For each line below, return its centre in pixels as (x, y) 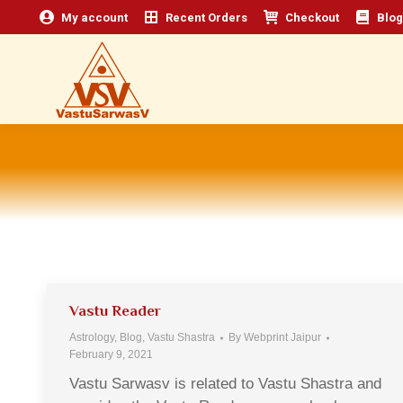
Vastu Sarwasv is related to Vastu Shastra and (225, 384)
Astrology (92, 337)
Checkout (312, 17)
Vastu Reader (115, 311)
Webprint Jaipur (282, 337)
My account (94, 17)
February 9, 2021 (111, 354)
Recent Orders (206, 17)
